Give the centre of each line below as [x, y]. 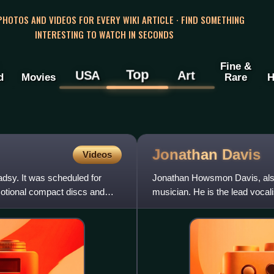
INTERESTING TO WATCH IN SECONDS [104, 34]
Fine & [235, 66]
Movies [38, 77]
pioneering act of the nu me [206, 206]
